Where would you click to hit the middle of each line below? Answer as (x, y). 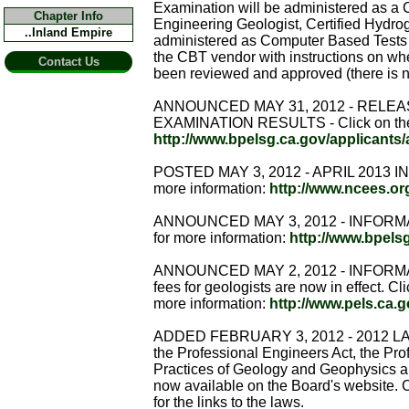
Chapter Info (68, 16)
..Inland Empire (68, 32)
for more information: (221, 238)
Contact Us (68, 62)
